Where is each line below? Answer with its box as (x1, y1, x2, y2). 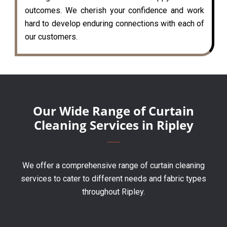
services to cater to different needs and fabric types (21, 173, 206, 183)
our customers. (25, 31, 78, 42)
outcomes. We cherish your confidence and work (25, 5, 204, 15)
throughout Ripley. (82, 186, 145, 197)
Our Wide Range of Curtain (33, 102, 194, 119)
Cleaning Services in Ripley (33, 116, 194, 133)
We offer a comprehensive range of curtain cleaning (22, 160, 205, 170)
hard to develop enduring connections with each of (25, 18, 204, 28)
